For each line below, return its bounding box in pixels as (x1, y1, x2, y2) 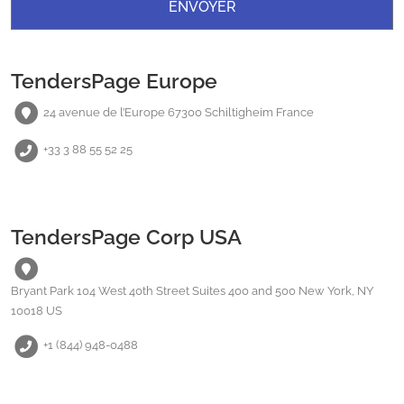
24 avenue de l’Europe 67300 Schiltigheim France (43, 106, 314, 120)
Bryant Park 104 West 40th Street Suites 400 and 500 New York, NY (11, 283, 373, 298)
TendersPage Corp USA (11, 225, 242, 250)
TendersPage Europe (11, 69, 217, 94)
